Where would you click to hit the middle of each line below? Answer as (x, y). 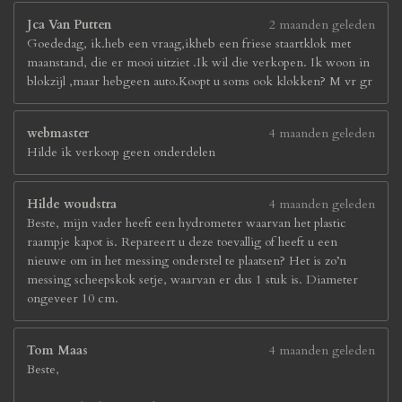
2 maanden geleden (322, 25)
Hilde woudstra (72, 204)
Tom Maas (57, 350)
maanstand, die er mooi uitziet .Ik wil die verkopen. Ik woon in (198, 62)
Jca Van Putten (69, 25)
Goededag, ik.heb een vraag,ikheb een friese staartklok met (189, 44)
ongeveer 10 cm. (73, 298)
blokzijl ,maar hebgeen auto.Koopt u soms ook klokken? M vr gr (200, 81)
